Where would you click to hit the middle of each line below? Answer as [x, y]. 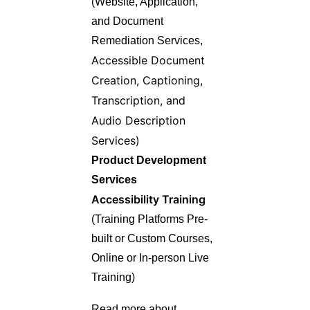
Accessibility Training [148, 199]
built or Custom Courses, [152, 238]
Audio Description [138, 120]
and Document [127, 21]
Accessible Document [148, 60]
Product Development [149, 160]
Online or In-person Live [150, 258]
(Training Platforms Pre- [149, 219]
